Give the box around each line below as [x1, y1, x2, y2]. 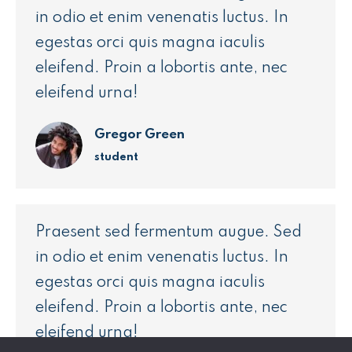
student [94, 151, 138, 163]
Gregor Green [94, 127, 185, 141]
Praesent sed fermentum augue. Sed [35, 225, 302, 240]
